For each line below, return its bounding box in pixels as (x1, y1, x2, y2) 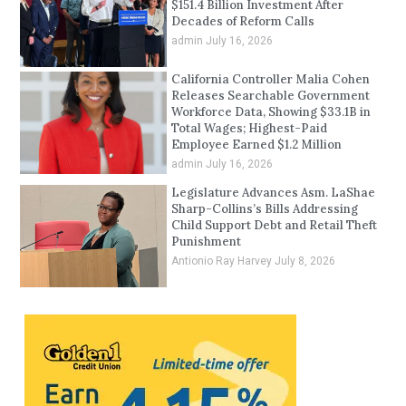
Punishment (170, 233, 241, 249)
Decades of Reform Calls (170, 13, 314, 29)
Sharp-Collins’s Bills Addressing (170, 200, 358, 217)
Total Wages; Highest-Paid (170, 120, 327, 136)
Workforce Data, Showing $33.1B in (170, 103, 371, 120)
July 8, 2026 (274, 254, 335, 267)
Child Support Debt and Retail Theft (170, 217, 377, 233)
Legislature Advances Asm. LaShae (170, 184, 375, 200)
